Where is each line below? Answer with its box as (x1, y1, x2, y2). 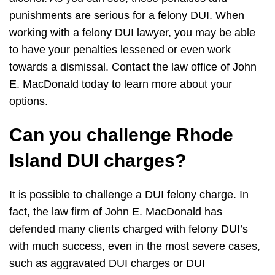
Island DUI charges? (9, 150, 186, 171)
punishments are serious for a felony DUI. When (9, 9, 244, 22)
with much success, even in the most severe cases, (9, 240, 260, 253)
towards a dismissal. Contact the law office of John (9, 61, 257, 74)
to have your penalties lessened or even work (9, 44, 231, 56)
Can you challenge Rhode (9, 125, 233, 145)
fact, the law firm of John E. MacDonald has (9, 206, 222, 219)
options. (9, 95, 51, 108)
